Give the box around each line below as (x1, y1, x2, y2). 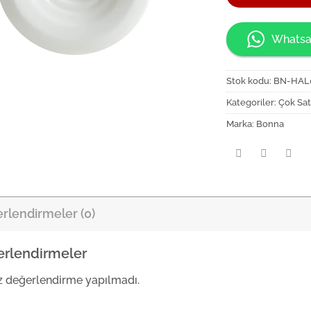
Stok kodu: (226, 75, 274, 86)
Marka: (226, 118, 257, 129)
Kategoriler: (226, 96, 279, 108)
